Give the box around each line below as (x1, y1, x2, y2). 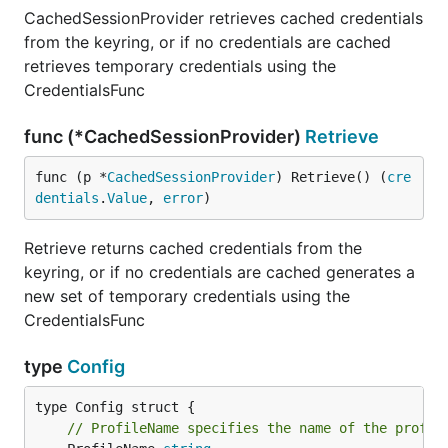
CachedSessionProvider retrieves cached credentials (24, 8, 423, 28)
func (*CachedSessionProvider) (24, 126, 305, 147)
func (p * (35, 169, 107, 185)
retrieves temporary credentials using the (24, 56, 336, 76)
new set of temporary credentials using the (24, 286, 350, 306)
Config (67, 356, 125, 377)
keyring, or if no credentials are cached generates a (24, 262, 415, 282)
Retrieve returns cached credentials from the (24, 238, 362, 258)
